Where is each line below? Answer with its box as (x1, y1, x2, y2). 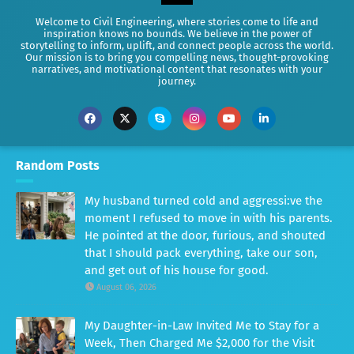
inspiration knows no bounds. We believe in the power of (43, 28, 311, 40)
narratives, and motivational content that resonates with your (32, 63, 322, 76)
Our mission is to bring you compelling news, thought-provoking (25, 51, 329, 64)
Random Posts (16, 158, 100, 174)
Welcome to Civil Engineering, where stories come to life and (36, 16, 318, 28)
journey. (158, 75, 196, 88)
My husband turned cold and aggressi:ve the (85, 194, 322, 209)
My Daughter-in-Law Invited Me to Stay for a (85, 318, 319, 333)
